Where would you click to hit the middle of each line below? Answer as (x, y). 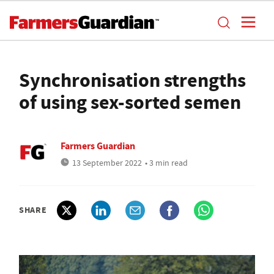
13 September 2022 (107, 163)
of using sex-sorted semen (130, 102)
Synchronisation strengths (132, 80)
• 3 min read (166, 163)
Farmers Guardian (98, 146)
